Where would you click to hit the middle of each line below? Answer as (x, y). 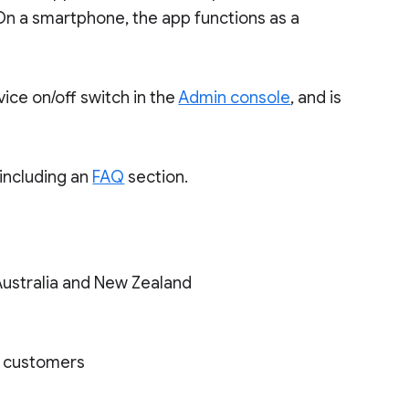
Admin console (235, 98)
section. (157, 177)
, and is (316, 98)
